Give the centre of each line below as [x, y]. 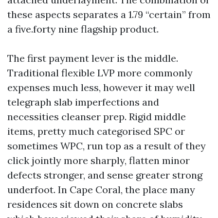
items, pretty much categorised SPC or [96, 131]
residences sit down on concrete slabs [95, 204]
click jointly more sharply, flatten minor [99, 160]
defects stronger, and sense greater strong [105, 175]
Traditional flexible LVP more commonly [100, 73]
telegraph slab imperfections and [83, 102]
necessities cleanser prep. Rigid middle [97, 117]
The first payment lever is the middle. [93, 58]
